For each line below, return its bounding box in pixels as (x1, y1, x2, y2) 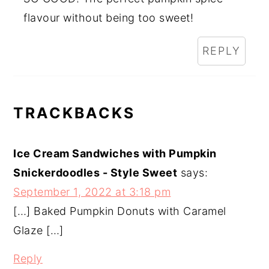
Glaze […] (13, 223, 64, 237)
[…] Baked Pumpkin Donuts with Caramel (13, 204, 226, 217)
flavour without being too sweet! (23, 11, 194, 24)
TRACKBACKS (13, 103, 136, 122)
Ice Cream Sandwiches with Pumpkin (13, 147, 217, 160)
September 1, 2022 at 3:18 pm (13, 185, 171, 198)
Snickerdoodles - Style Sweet (13, 166, 178, 179)
